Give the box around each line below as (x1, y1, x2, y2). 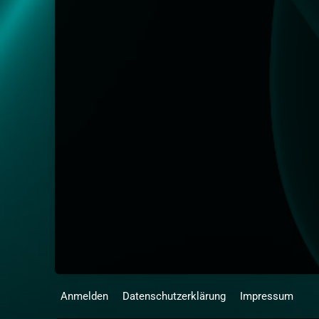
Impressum (240, 290, 294, 303)
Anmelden (61, 290, 109, 303)
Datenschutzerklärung (122, 290, 226, 303)
